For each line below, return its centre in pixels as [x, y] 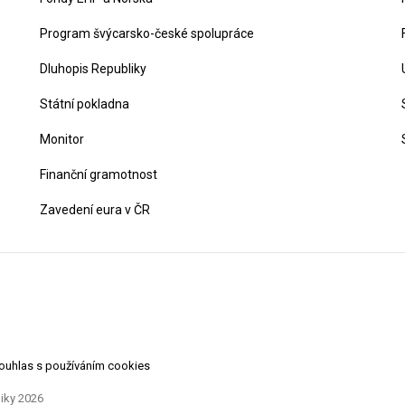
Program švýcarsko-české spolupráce [147, 33]
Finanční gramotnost [99, 174]
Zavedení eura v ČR [95, 210]
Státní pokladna [85, 104]
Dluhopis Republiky [93, 69]
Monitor [62, 139]
